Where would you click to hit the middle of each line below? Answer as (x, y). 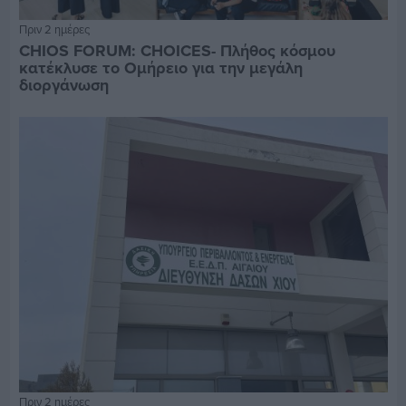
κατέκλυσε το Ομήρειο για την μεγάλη (160, 68)
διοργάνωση (63, 85)
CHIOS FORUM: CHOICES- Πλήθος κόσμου (177, 50)
